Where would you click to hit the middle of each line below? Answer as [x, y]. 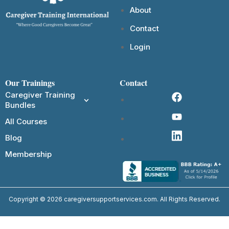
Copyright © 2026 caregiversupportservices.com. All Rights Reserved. [114, 199]
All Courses [26, 122]
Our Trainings [30, 83]
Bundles [20, 105]
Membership [28, 154]
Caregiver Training [40, 95]
